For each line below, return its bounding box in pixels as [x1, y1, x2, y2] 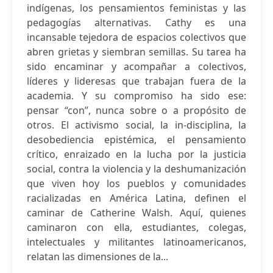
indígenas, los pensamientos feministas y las [27, 1, 246, 15]
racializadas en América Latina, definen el [27, 191, 246, 205]
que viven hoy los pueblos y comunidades [27, 177, 246, 190]
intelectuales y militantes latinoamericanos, [27, 235, 246, 249]
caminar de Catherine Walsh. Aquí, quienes [27, 206, 246, 219]
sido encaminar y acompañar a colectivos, [27, 60, 246, 73]
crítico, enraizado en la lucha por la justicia [27, 147, 246, 161]
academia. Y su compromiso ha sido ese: [27, 89, 246, 102]
